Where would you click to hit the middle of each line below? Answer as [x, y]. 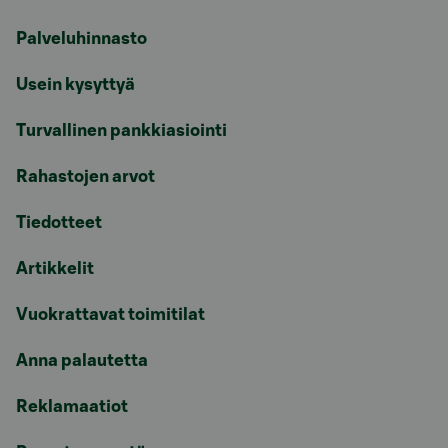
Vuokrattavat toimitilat [110, 314]
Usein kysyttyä [75, 84]
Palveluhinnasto [81, 38]
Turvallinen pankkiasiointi [121, 130]
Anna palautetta [82, 360]
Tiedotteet [59, 222]
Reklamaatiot [72, 406]
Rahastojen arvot [85, 176]
